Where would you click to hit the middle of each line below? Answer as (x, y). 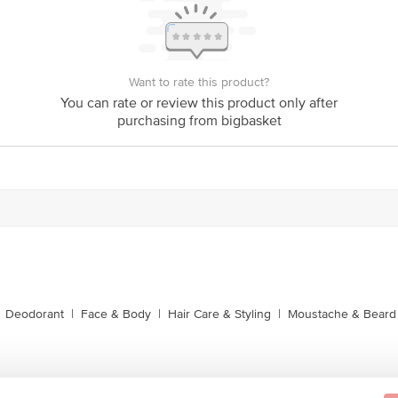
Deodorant (35, 314)
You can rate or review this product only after (199, 103)
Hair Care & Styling (219, 314)
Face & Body (116, 314)
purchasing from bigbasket (199, 121)
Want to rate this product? (199, 82)
